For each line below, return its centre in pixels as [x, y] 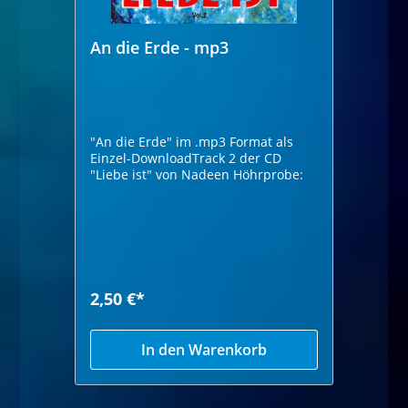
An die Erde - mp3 [160, 47]
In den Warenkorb [204, 349]
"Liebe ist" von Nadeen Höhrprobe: [269, 174]
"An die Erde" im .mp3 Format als [192, 141]
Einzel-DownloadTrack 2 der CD [165, 158]
